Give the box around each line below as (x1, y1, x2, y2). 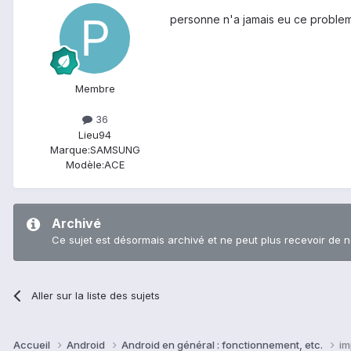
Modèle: (65, 157, 104, 171)
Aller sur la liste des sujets (31, 288, 161, 302)
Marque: (49, 143, 90, 156)
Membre (74, 82, 115, 96)
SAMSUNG (89, 143, 140, 156)
